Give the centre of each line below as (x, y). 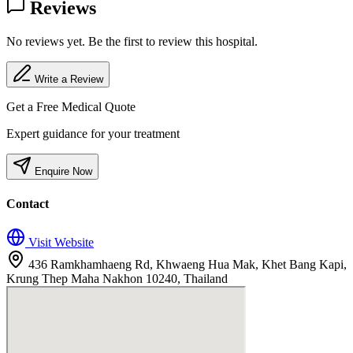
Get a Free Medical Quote (71, 107)
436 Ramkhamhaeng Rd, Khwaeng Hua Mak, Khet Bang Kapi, (188, 264)
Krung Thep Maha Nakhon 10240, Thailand (117, 278)
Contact (28, 203)
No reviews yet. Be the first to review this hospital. (132, 42)
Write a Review (69, 80)
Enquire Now (62, 172)
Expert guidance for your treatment (93, 134)
